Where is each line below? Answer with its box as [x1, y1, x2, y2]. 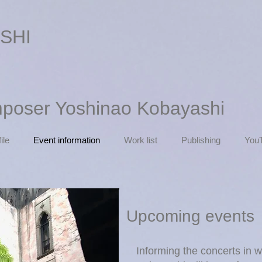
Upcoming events [126, 207, 254, 225]
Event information [33, 135, 100, 145]
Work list [124, 135, 157, 145]
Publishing [181, 135, 220, 145]
